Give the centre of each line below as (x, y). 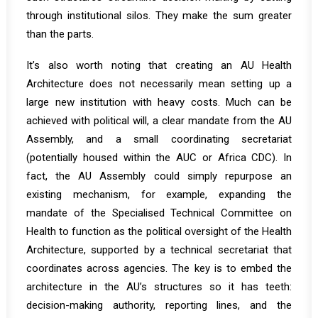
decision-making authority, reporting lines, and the (159, 305)
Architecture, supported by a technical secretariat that (159, 250)
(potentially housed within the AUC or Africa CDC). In (159, 158)
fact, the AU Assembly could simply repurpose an (159, 176)
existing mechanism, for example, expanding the (159, 194)
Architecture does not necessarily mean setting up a (159, 84)
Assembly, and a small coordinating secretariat (159, 139)
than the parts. (60, 34)
